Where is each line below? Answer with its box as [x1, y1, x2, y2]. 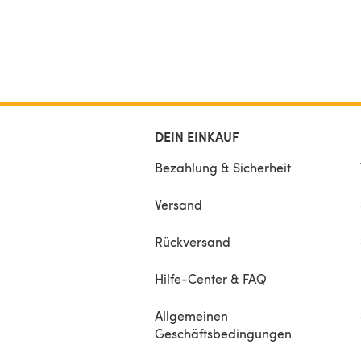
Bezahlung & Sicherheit [155, 158, 291, 176]
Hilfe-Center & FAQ [155, 269, 267, 287]
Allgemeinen [155, 306, 228, 324]
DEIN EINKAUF [155, 127, 239, 146]
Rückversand [155, 232, 230, 250]
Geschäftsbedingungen [155, 324, 292, 342]
